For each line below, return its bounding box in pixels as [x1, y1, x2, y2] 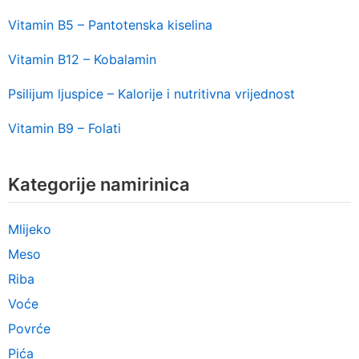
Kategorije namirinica [8, 173, 190, 195]
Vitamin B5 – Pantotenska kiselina [8, 16, 212, 33]
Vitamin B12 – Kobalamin [8, 50, 156, 67]
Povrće [8, 321, 50, 337]
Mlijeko [8, 221, 51, 238]
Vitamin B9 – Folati [8, 119, 121, 136]
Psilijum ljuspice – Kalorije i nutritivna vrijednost [8, 85, 295, 102]
